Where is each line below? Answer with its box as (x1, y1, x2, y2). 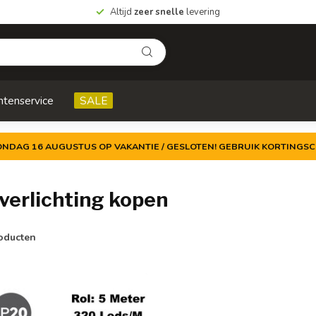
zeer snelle (134, 6, 184, 18)
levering (184, 6, 220, 18)
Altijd (110, 6, 134, 18)
